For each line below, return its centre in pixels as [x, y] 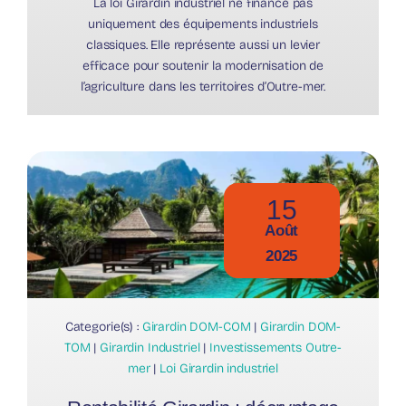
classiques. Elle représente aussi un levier [203, 45]
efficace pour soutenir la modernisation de [203, 66]
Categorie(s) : [103, 327]
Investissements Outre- [276, 348]
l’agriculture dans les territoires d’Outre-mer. [203, 87]
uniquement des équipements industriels [203, 24]
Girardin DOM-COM [196, 327]
